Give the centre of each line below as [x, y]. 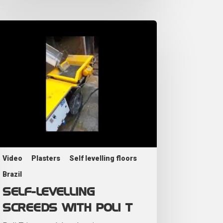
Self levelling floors [103, 158]
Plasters [46, 158]
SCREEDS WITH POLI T [67, 208]
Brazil [12, 174]
